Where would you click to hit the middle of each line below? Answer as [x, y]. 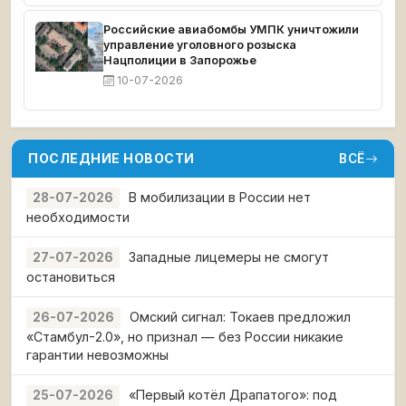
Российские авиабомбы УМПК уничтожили [231, 29]
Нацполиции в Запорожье [180, 60]
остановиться [71, 277]
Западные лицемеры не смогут [229, 257]
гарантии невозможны [97, 355]
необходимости [78, 217]
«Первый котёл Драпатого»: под [233, 395]
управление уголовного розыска [200, 45]
